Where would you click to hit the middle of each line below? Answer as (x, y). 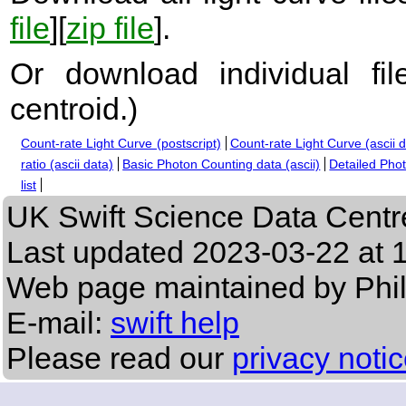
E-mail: (58, 323)
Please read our (119, 358)
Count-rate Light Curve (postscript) (121, 144)
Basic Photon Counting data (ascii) (222, 164)
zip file (110, 29)
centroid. (69, 109)
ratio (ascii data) (68, 164)
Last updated (99, 252)
